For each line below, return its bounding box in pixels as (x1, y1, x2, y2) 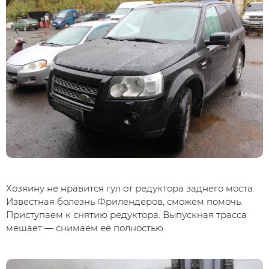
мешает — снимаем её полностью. (6, 222, 165, 234)
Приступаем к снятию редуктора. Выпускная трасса (6, 209, 247, 221)
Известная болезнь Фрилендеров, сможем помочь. (6, 196, 243, 208)
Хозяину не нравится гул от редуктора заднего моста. (6, 183, 255, 195)
